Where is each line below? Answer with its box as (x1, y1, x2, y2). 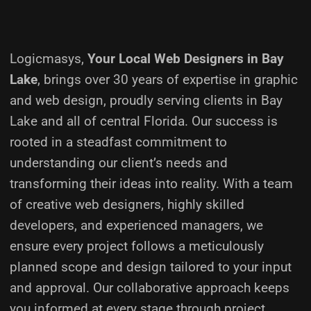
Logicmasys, (10, 50, 87, 67)
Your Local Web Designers (87, 50, 244, 67)
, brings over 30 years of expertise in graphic (37, 71, 298, 87)
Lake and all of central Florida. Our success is (10, 112, 278, 129)
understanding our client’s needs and (10, 154, 228, 171)
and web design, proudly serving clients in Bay (10, 92, 283, 108)
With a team (223, 175, 293, 192)
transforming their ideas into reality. (10, 175, 223, 192)
